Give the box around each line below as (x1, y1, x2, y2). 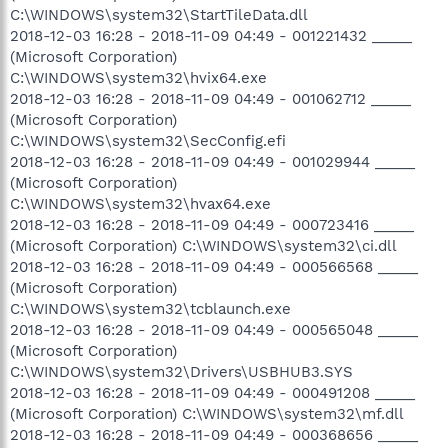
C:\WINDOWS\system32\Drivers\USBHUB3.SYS (10, 362, 353, 381)
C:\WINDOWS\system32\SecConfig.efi (10, 131, 286, 150)
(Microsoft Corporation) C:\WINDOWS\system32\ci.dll (10, 236, 397, 255)
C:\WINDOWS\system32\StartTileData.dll (10, 5, 308, 24)
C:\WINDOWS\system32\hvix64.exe (10, 68, 267, 87)
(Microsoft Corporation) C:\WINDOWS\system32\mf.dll (10, 404, 404, 423)
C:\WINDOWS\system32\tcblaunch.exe (10, 299, 291, 318)
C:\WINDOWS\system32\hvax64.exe (10, 194, 271, 213)
